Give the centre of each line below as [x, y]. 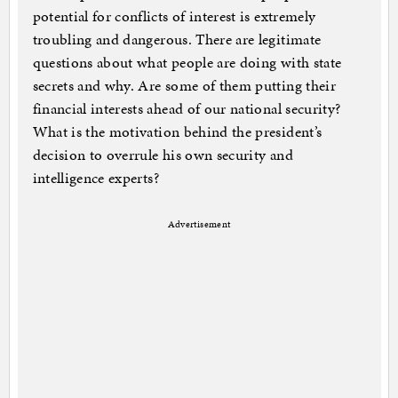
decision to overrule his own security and [163, 155]
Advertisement [199, 225]
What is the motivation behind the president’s [177, 132]
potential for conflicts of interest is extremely [174, 16]
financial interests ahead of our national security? [187, 109]
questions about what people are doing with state [187, 63]
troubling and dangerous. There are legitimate [177, 40]
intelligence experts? [96, 178]
